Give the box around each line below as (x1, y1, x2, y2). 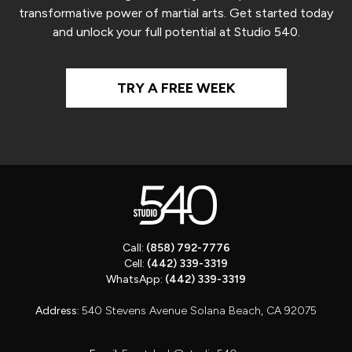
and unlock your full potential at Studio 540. (52, 24, 300, 39)
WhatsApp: (106, 273, 165, 287)
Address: (35, 304, 82, 318)
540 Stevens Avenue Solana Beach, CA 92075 (82, 304, 317, 318)
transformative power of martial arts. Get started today (19, 5, 333, 20)
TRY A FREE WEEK (116, 79, 236, 97)
